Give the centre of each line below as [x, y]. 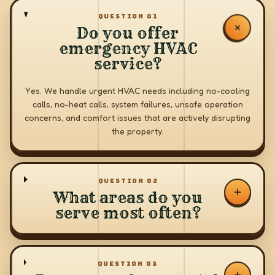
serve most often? [128, 213]
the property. [137, 131]
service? [128, 64]
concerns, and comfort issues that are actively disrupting [137, 118]
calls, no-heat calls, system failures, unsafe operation [137, 104]
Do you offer [128, 33]
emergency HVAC [128, 49]
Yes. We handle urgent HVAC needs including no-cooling [137, 91]
